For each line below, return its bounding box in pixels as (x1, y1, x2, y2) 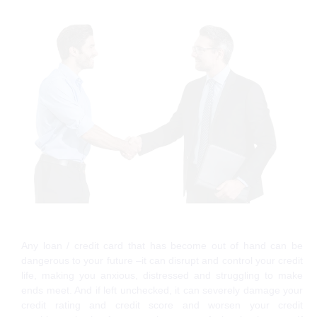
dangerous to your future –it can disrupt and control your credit (21, 254, 303, 266)
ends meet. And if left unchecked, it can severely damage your (21, 284, 303, 296)
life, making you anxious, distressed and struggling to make (21, 269, 303, 281)
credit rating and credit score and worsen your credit (21, 299, 303, 311)
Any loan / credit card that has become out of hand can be (21, 239, 303, 251)
